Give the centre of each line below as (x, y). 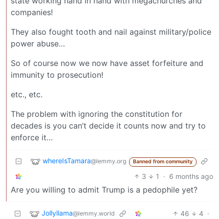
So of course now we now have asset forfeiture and (107, 63)
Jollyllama (57, 213)
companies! (32, 12)
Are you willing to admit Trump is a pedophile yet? (104, 190)
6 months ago (191, 176)
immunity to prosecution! (57, 75)
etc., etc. (27, 95)
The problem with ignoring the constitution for (97, 114)
